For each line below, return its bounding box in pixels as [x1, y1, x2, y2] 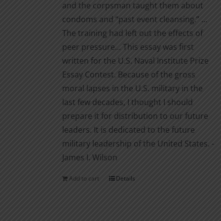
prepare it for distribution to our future [62, 110, 208, 121]
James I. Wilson [62, 152, 117, 163]
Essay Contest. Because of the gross [62, 69, 195, 80]
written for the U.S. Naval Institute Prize [62, 55, 209, 66]
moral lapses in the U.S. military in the [62, 83, 203, 94]
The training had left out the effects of [62, 28, 203, 38]
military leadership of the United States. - [62, 138, 214, 149]
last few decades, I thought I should [62, 97, 193, 108]
